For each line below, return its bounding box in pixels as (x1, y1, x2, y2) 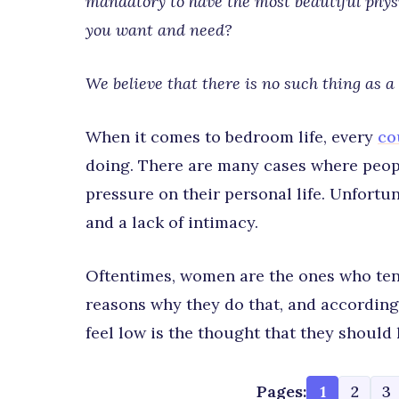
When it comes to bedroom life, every (85, 126, 378, 147)
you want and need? (85, 20, 237, 40)
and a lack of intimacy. (85, 212, 258, 232)
